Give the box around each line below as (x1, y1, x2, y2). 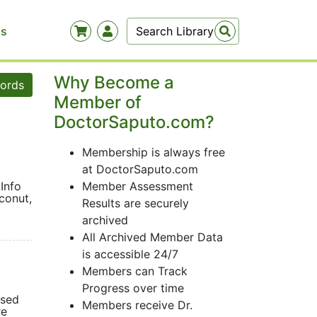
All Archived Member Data (82, 230, 223, 244)
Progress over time (82, 281, 184, 295)
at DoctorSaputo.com (82, 162, 198, 176)
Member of (54, 92, 142, 113)
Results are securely (82, 196, 189, 210)
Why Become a (54, 72, 174, 93)
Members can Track (82, 264, 188, 278)
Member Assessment (82, 179, 193, 193)
